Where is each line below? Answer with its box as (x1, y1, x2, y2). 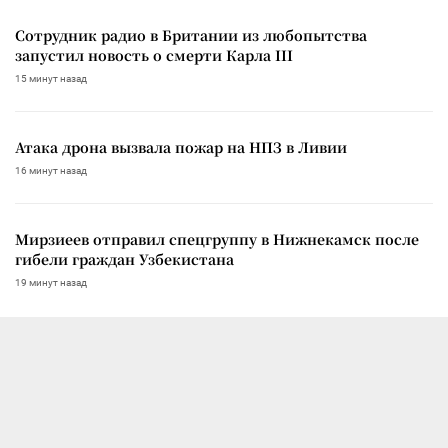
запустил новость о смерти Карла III (15, 44, 293, 65)
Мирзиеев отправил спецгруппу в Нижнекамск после (15, 228, 419, 249)
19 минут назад (15, 276, 87, 288)
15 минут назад (15, 72, 87, 84)
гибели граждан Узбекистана (15, 248, 234, 269)
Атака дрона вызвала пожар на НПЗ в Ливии (15, 136, 347, 157)
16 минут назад (15, 164, 87, 176)
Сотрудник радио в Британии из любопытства (15, 24, 367, 45)
